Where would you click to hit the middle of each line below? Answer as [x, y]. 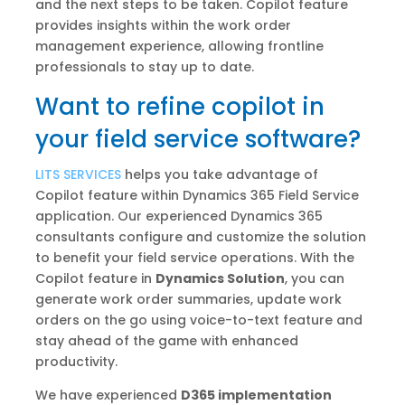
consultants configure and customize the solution [200, 237]
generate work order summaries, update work [188, 300]
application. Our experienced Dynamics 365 [179, 217]
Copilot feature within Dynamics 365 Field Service [197, 196]
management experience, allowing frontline [179, 47]
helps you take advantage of [219, 175]
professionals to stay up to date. [144, 67]
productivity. [76, 362]
